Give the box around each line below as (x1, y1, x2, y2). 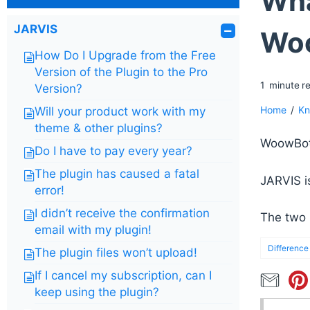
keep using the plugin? (35, 285, 159, 299)
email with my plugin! (35, 223, 152, 237)
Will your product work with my (35, 104, 206, 118)
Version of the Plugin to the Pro (35, 65, 208, 79)
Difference (268, 243, 309, 254)
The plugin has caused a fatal (35, 167, 199, 181)
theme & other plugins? (35, 121, 163, 135)
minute (266, 80, 300, 91)
